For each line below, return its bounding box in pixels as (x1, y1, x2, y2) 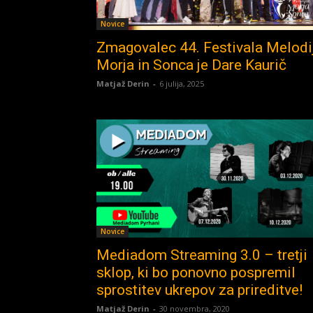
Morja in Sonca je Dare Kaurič (96, 57, 286, 73)
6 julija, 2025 (159, 78, 204, 89)
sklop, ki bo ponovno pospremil (96, 264, 296, 282)
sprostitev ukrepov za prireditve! (96, 282, 303, 299)
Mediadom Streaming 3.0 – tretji (96, 247, 307, 264)
